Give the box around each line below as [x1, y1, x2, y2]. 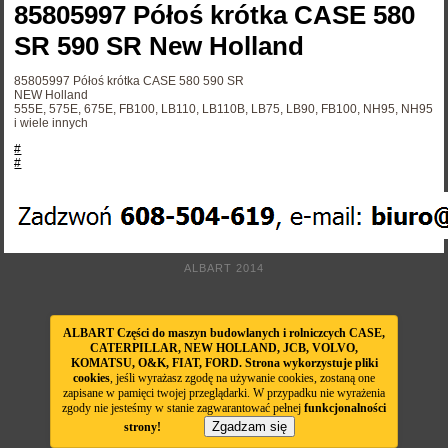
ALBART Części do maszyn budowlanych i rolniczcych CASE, [63, 326, 385, 340]
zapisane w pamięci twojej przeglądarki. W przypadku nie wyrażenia [63, 386, 385, 400]
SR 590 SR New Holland [14, 31, 305, 62]
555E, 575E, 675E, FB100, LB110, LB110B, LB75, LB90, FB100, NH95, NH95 [14, 102, 434, 117]
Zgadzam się [211, 419, 287, 434]
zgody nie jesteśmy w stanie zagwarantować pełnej [62, 401, 304, 415]
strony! [124, 420, 161, 434]
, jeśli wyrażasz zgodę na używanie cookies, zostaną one [110, 371, 375, 385]
